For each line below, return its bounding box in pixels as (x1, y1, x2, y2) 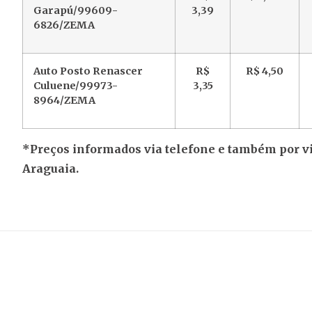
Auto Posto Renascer (33, 65, 143, 78)
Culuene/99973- (33, 79, 118, 93)
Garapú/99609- (33, 4, 118, 17)
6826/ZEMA (33, 19, 95, 32)
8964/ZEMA (33, 94, 95, 107)
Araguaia (22, 162, 76, 176)
